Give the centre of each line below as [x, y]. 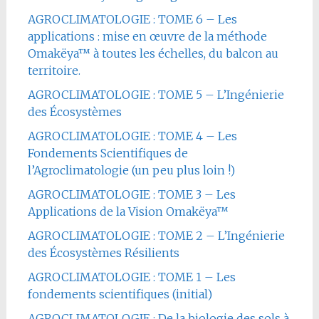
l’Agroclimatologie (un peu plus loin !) [131, 170]
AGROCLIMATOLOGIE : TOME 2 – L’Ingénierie [156, 235]
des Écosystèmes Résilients [103, 252]
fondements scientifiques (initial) [120, 294]
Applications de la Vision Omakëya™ [128, 211]
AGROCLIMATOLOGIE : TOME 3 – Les [131, 194]
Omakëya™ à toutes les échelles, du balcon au [153, 53]
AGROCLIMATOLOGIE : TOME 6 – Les [132, 19]
